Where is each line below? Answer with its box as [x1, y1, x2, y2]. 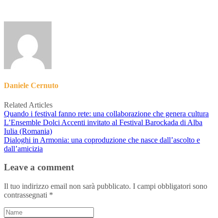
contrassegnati [4, 190, 49, 199]
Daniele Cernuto [4, 81, 58, 90]
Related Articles [4, 100, 53, 109]
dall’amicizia [4, 144, 43, 153]
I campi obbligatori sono [133, 182, 207, 190]
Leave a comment [4, 162, 74, 173]
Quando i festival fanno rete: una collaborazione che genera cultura [4, 109, 209, 118]
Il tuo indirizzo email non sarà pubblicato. [4, 182, 131, 190]
